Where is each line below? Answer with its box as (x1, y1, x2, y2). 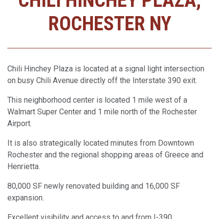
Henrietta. (7, 162, 40, 172)
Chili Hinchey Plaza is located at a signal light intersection (7, 64, 204, 74)
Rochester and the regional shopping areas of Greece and (7, 150, 203, 160)
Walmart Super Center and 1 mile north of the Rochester (7, 107, 197, 117)
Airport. (7, 119, 32, 129)
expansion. (7, 193, 44, 203)
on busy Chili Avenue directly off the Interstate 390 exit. (7, 76, 197, 86)
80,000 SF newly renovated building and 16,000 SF (7, 181, 180, 191)
